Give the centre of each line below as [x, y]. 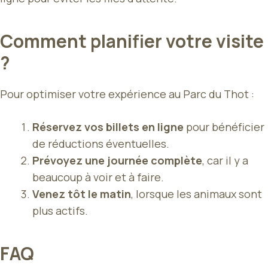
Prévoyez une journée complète [117, 161]
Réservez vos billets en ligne [108, 127]
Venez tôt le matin [82, 194]
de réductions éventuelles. [101, 144]
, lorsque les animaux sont [197, 194]
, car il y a [225, 161]
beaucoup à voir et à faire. [98, 177]
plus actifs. [60, 211]
